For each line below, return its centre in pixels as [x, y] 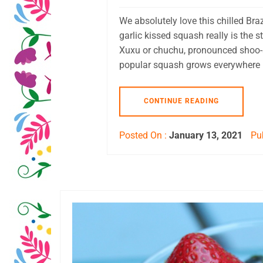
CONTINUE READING [181, 101]
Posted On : [144, 136]
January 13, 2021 [206, 136]
